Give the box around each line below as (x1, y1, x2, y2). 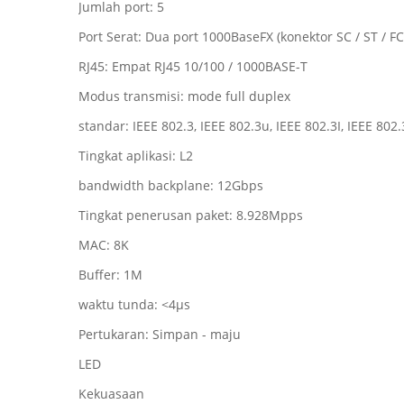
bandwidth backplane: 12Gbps (78, 177, 263, 194)
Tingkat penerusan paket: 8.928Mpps (78, 207, 303, 224)
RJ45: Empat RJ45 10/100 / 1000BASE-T (78, 58, 308, 75)
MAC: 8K (78, 236, 129, 253)
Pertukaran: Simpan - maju (78, 326, 241, 343)
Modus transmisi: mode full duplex (78, 87, 290, 105)
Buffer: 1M (78, 266, 142, 283)
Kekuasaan (78, 385, 144, 402)
